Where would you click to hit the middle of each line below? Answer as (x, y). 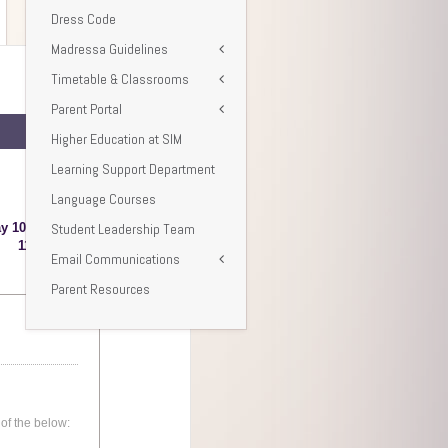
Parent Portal (86, 108)
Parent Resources (100, 288)
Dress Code (83, 18)
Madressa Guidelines (109, 48)
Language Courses (103, 198)
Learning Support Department (133, 168)
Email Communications (115, 258)
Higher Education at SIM (116, 138)
